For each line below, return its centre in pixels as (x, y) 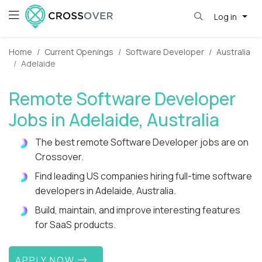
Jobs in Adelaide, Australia (114, 120)
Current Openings (79, 52)
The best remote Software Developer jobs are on (142, 142)
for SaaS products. (75, 225)
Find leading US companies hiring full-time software (144, 176)
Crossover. (59, 157)
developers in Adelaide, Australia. (106, 191)
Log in (226, 16)
